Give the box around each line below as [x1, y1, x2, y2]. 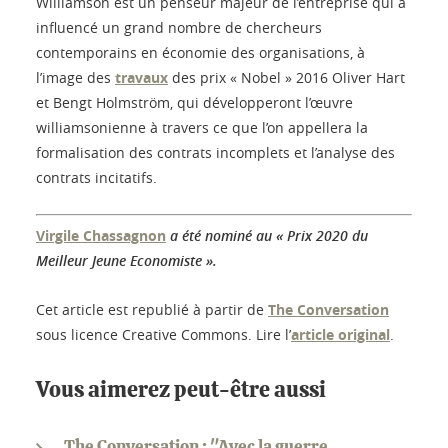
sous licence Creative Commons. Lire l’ [36, 325, 291, 345]
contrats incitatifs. [36, 168, 157, 188]
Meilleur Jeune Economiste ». [36, 251, 217, 271]
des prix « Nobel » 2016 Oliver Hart [168, 68, 405, 88]
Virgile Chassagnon [36, 226, 166, 246]
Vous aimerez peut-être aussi [36, 379, 326, 402]
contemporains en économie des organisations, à [36, 43, 365, 63]
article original [291, 325, 390, 345]
